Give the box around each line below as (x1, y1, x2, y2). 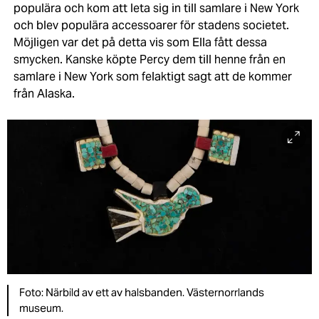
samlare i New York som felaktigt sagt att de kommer (13, 69, 292, 85)
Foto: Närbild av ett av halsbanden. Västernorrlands (19, 286, 264, 300)
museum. (19, 301, 63, 315)
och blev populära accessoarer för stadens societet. (13, 18, 289, 33)
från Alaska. (13, 86, 78, 102)
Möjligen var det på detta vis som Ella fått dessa (13, 35, 267, 51)
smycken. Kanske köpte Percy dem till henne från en (13, 52, 286, 68)
